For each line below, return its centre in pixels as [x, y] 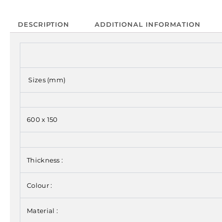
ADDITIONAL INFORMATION [147, 24]
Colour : [40, 186]
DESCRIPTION [43, 24]
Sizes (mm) [46, 80]
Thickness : [45, 160]
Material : [42, 211]
